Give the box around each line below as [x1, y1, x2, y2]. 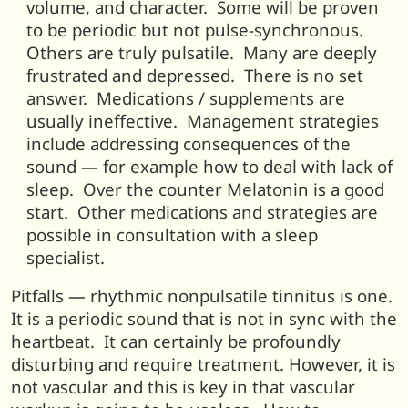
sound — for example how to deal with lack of [26, 154, 393, 178]
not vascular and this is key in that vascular [11, 375, 355, 399]
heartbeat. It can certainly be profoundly [11, 330, 341, 353]
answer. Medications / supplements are [26, 86, 346, 109]
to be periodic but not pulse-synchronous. [26, 17, 369, 41]
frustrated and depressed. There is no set [26, 63, 364, 87]
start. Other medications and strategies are [26, 199, 379, 223]
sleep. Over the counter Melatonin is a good [26, 177, 385, 200]
